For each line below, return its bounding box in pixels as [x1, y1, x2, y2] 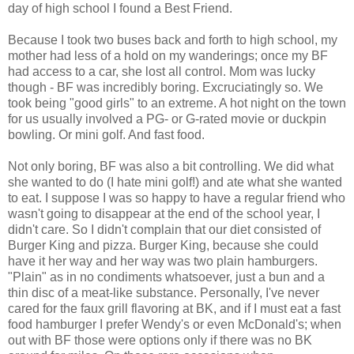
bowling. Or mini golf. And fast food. [8, 128, 205, 142]
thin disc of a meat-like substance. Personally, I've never [8, 286, 319, 300]
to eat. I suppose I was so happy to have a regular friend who [8, 191, 345, 205]
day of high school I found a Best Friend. [8, 2, 232, 16]
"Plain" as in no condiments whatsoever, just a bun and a [8, 270, 325, 284]
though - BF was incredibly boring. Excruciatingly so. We [8, 81, 323, 95]
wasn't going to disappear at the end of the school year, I [8, 207, 320, 221]
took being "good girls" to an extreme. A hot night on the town [8, 96, 346, 111]
